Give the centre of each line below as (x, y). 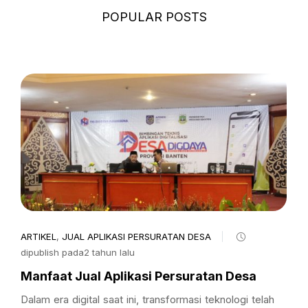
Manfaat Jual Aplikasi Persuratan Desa (139, 276)
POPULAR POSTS (154, 17)
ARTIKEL (38, 236)
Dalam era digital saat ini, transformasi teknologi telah (147, 299)
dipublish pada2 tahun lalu (78, 252)
